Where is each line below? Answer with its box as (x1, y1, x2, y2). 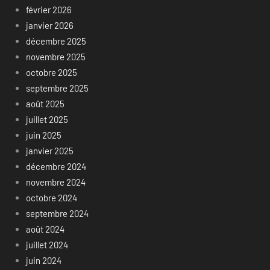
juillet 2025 (25, 114, 68, 125)
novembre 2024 (25, 177, 86, 188)
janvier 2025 (25, 145, 74, 157)
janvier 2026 (25, 20, 74, 31)
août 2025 (25, 98, 64, 110)
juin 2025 (25, 130, 61, 141)
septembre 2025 (25, 83, 89, 94)
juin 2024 (25, 255, 61, 266)
